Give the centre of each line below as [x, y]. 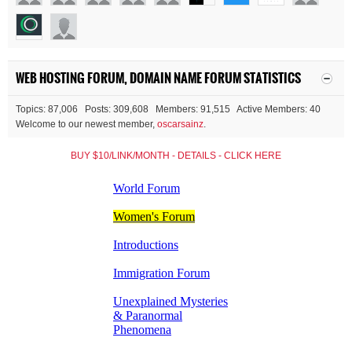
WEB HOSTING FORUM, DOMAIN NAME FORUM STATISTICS [158, 78]
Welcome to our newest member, [86, 124]
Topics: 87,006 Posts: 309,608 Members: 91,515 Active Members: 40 [168, 109]
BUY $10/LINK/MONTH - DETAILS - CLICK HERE [176, 156]
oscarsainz [180, 124]
